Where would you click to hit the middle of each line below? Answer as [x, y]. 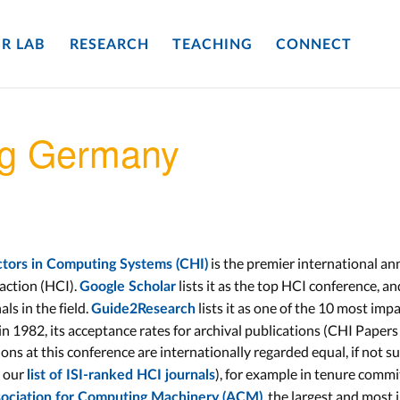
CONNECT [314, 45]
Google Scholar [128, 287]
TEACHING [212, 45]
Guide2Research [143, 309]
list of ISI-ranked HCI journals [121, 375]
